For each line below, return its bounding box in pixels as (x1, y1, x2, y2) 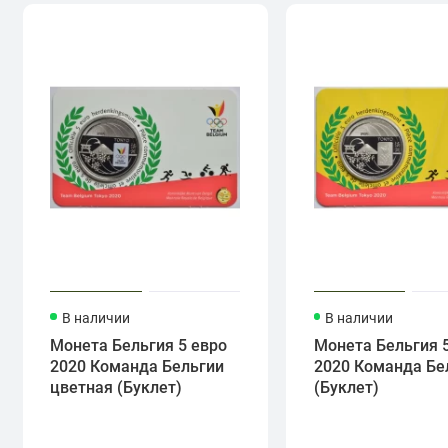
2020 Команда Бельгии (50, 357, 225, 376)
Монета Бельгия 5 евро (50, 336, 228, 355)
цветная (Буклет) (50, 378, 183, 397)
